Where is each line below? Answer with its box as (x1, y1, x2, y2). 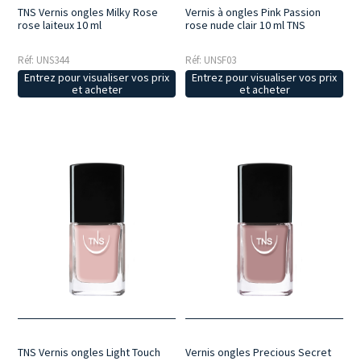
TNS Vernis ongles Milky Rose (18, 5, 159, 20)
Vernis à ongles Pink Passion (185, 5, 322, 20)
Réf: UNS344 (18, 53, 69, 68)
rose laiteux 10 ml (18, 18, 102, 33)
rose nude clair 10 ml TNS (185, 18, 306, 33)
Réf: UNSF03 (185, 53, 237, 68)
